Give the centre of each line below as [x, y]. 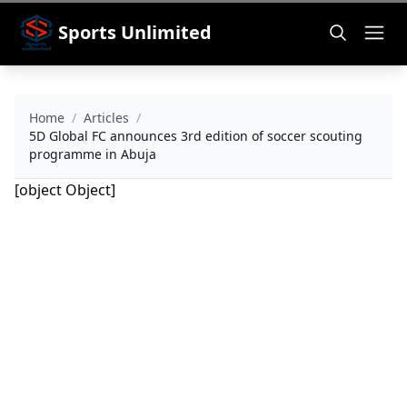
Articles [106, 118]
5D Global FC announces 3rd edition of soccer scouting [196, 136]
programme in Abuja [93, 154]
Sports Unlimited [135, 32]
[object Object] [65, 190]
